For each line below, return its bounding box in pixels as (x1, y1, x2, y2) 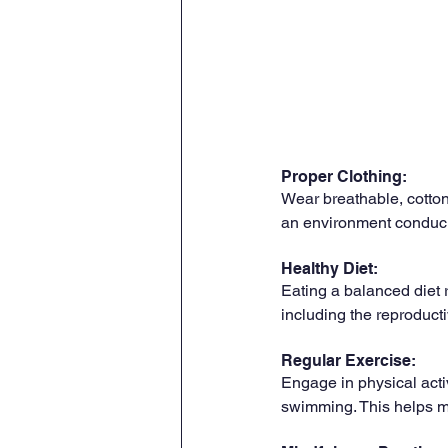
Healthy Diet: (281, 259, 382, 279)
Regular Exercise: (281, 351, 420, 371)
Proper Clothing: (281, 167, 411, 187)
